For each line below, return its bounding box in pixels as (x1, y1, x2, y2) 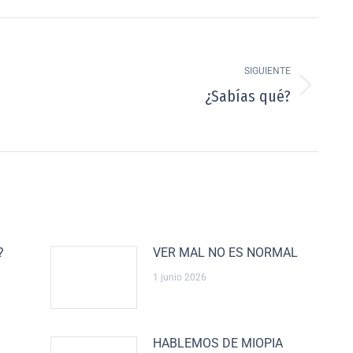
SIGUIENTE (244, 65, 291, 76)
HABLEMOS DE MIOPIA (153, 336, 283, 351)
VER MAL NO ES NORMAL (153, 245, 298, 260)
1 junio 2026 (153, 272, 206, 283)
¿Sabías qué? (205, 87, 291, 106)
